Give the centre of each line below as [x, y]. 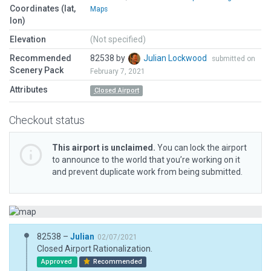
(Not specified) [118, 39]
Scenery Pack [37, 70]
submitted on [233, 59]
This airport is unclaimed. [104, 148]
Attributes [29, 90]
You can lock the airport [201, 148]
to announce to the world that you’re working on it [146, 160]
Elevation [28, 39]
